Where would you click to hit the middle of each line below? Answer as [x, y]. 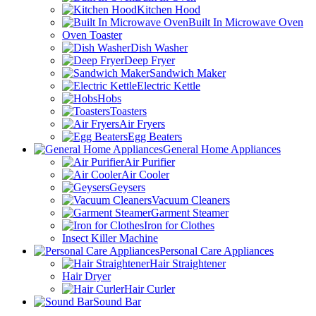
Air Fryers [142, 123]
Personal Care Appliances [217, 250]
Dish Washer [159, 47]
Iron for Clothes [179, 225]
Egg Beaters [155, 136]
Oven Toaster [92, 35]
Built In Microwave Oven [246, 22]
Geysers [127, 187]
